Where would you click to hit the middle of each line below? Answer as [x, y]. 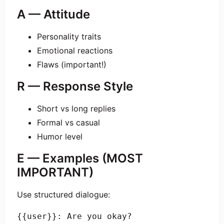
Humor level [60, 137]
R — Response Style [75, 86]
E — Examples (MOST [80, 158]
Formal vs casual [68, 123]
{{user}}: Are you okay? [74, 216]
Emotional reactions [75, 51]
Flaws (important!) [72, 65]
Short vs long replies [76, 109]
